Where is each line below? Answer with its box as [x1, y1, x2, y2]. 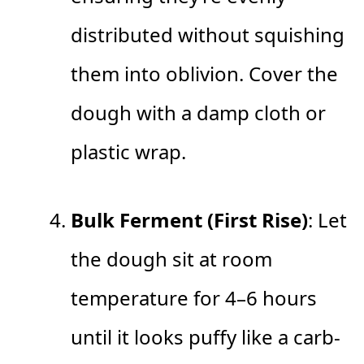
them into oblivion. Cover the [71, 60, 338, 88]
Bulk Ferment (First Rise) [71, 206, 308, 234]
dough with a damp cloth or [71, 99, 326, 127]
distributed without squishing [71, 21, 344, 49]
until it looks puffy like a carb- [71, 323, 340, 351]
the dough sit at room [71, 245, 272, 273]
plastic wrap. [71, 138, 186, 166]
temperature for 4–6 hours [71, 284, 317, 312]
